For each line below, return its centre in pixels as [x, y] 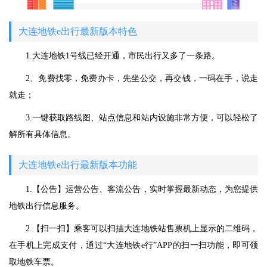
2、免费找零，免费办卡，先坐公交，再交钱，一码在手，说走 [142, 79]
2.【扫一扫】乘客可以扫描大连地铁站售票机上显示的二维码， [142, 229]
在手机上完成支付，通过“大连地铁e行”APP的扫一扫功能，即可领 [133, 246]
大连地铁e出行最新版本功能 [78, 165]
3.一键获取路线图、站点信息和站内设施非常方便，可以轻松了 [142, 118]
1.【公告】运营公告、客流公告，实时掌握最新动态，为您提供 [142, 190]
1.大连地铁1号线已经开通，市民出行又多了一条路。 [123, 56]
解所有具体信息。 [42, 135]
